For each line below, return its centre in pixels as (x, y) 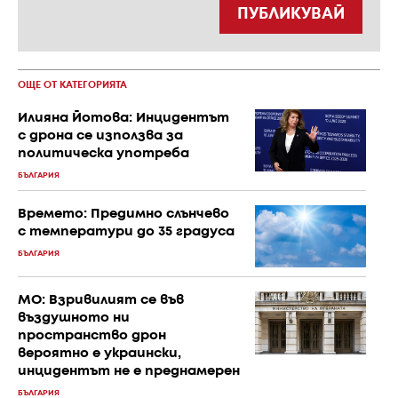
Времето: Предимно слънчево (123, 214)
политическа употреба (103, 154)
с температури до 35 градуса (126, 232)
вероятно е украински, (99, 354)
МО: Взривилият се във (101, 301)
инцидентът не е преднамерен (129, 372)
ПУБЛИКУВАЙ (291, 14)
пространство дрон (92, 336)
